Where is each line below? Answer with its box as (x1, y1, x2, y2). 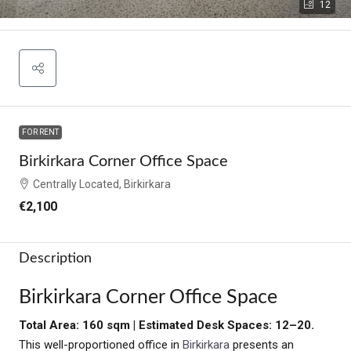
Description (19, 251, 92, 266)
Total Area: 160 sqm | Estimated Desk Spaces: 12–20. (19, 317, 314, 332)
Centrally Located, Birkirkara (33, 177, 171, 190)
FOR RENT (22, 127, 59, 136)
